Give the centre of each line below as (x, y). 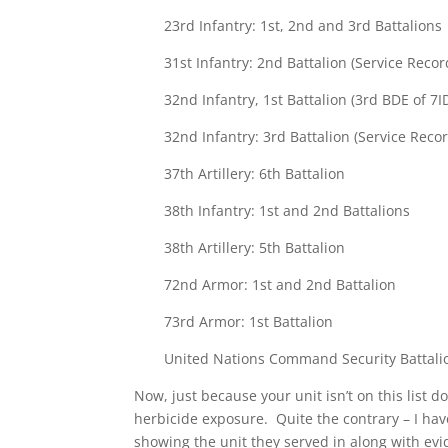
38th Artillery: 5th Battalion (255, 247)
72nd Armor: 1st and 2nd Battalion (280, 284)
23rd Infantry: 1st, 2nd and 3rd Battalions (303, 25)
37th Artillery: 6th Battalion (255, 173)
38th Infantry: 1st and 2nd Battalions (287, 210)
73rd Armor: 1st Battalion (249, 321)
